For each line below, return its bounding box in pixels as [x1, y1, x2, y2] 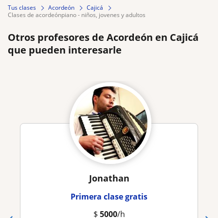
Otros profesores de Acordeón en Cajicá [8, 31, 199, 44]
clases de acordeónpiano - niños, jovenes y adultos [12, 11, 145, 19]
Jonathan [89, 172, 129, 184]
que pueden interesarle [8, 43, 122, 57]
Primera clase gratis [71, 191, 147, 202]
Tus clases [8, 3, 36, 12]
